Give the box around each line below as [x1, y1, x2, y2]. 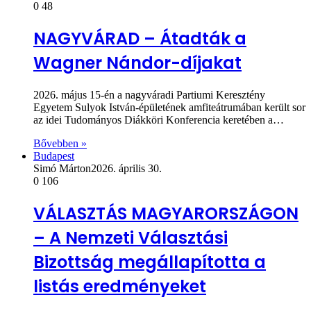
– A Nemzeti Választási [33, 226, 228, 249]
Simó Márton [33, 162, 91, 174]
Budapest [33, 149, 74, 162]
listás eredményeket [33, 274, 206, 298]
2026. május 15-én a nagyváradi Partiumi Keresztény [33, 88, 265, 101]
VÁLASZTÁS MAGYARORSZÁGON [33, 201, 299, 225]
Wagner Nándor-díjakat [33, 51, 242, 74]
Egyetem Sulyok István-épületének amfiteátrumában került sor [33, 101, 305, 113]
